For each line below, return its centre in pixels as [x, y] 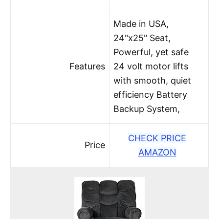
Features [87, 66]
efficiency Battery [151, 94]
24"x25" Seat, [142, 38]
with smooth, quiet [153, 80]
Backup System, [147, 109]
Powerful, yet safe [151, 52]
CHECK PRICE [157, 138]
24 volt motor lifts [151, 66]
